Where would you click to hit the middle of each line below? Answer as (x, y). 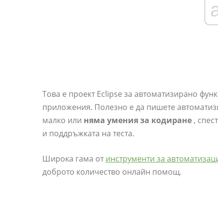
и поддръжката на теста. (88, 133)
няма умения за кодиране (138, 120)
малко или (63, 120)
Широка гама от (74, 159)
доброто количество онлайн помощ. (112, 172)
